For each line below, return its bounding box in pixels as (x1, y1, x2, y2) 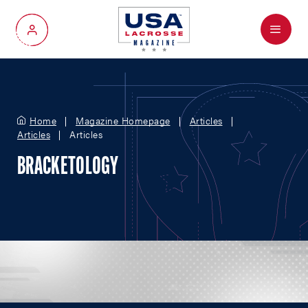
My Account (32, 29, 86, 41)
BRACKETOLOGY (17, 155, 118, 180)
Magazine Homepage (76, 113, 170, 127)
